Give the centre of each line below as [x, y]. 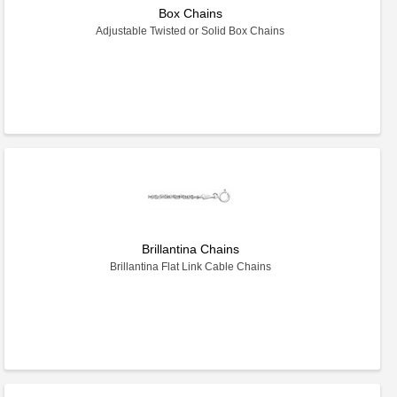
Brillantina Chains [190, 249]
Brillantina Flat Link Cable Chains [190, 267]
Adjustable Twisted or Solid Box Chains [191, 31]
